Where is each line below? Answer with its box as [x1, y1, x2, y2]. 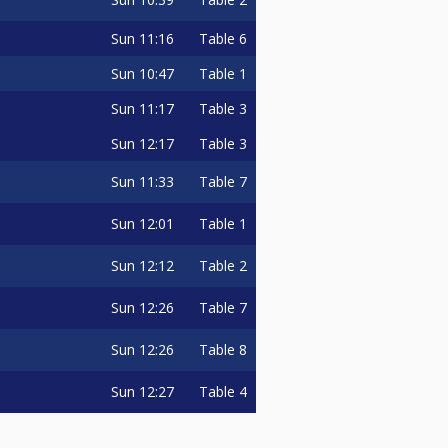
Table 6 [199, 28, 247, 48]
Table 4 [199, 381, 247, 401]
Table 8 [199, 339, 247, 359]
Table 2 [199, 255, 247, 275]
